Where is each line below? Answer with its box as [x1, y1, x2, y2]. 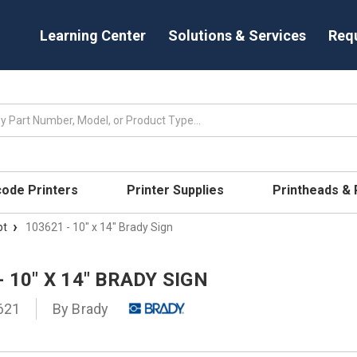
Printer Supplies [127, 182, 228, 198]
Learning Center [40, 26, 146, 44]
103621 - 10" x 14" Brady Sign [25, 220, 173, 233]
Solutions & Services [168, 26, 306, 44]
